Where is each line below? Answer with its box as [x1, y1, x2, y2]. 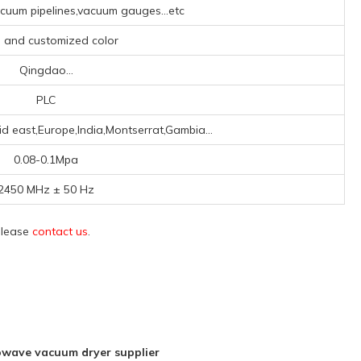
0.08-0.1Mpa [14, 152, 78, 167]
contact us [31, 224, 88, 239]
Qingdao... [19, 63, 73, 77]
